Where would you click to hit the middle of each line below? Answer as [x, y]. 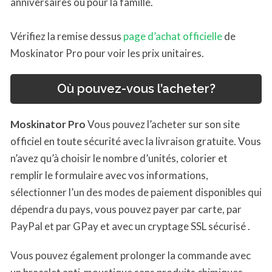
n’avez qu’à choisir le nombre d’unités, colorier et [119, 158]
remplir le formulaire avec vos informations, [109, 175]
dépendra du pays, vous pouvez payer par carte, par [126, 209]
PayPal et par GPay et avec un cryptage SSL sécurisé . [130, 226]
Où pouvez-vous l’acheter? [136, 89]
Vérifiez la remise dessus [67, 36]
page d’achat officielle [173, 36]
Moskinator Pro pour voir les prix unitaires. [107, 53]
